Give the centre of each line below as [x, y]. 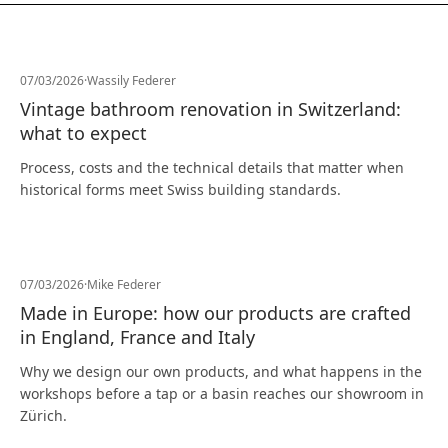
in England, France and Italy [137, 337]
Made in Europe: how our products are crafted [215, 313]
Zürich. [43, 415]
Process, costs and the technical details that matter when [212, 167]
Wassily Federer [131, 80]
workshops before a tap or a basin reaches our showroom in [222, 393]
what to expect [83, 133]
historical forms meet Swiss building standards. [180, 189]
